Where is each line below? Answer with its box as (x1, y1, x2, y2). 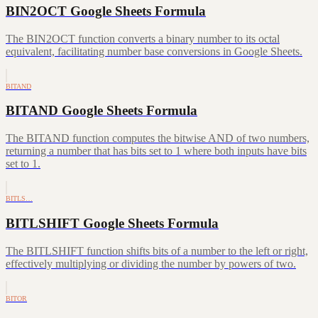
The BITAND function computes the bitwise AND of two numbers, (6, 132, 309, 145)
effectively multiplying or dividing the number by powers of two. (6, 257, 296, 270)
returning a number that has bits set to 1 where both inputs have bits (6, 145, 307, 158)
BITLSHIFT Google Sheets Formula (6, 215, 219, 231)
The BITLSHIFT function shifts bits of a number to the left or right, (6, 244, 308, 257)
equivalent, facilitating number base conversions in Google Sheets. (6, 45, 302, 57)
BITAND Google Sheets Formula (6, 103, 197, 119)
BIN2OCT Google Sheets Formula (6, 3, 206, 18)
